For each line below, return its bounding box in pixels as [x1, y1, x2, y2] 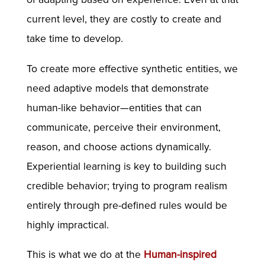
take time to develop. [26, 33, 126, 46]
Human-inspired [143, 248, 216, 261]
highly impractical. [26, 218, 109, 231]
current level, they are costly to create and [26, 13, 221, 26]
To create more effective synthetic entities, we [26, 62, 238, 75]
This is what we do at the [26, 248, 144, 261]
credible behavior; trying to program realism [26, 179, 227, 192]
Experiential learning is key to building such [26, 160, 227, 173]
